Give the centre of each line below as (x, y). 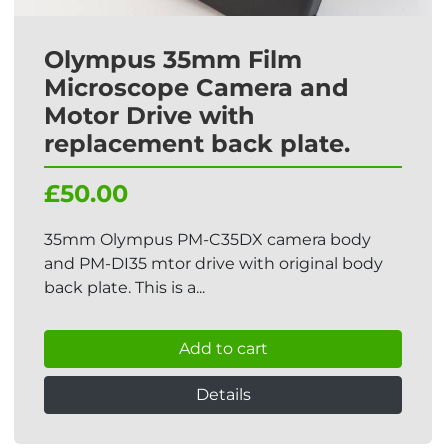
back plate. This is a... (124, 287)
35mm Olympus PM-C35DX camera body (207, 239)
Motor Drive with (149, 115)
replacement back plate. (197, 143)
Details (223, 394)
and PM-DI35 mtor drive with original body (213, 263)
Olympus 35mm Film (173, 59)
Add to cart (223, 348)
